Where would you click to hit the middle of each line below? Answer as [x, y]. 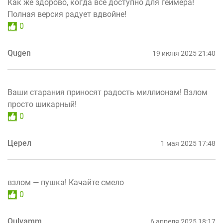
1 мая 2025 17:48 [188, 144]
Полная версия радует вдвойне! [67, 14]
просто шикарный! [42, 105]
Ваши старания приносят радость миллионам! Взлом [108, 93]
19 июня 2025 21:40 [184, 54]
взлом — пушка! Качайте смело [66, 183]
